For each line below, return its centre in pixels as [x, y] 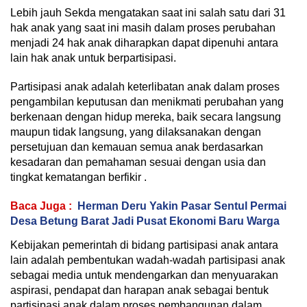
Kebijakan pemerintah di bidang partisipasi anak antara [144, 245]
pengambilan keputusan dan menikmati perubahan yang [147, 101]
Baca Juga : [41, 206]
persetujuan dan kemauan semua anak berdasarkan [137, 147]
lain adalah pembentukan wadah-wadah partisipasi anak [148, 260]
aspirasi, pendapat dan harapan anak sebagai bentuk [139, 290]
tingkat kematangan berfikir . [78, 177]
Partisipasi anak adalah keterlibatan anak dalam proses [145, 86]
